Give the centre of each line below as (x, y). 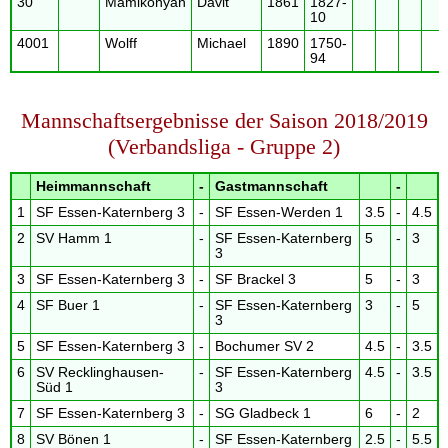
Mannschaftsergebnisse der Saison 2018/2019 (224, 120)
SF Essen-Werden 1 (278, 212)
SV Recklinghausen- (99, 372)
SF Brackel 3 (255, 279)
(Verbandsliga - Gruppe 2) (224, 146)
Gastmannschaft (271, 186)
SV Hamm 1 (73, 238)
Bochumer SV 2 (264, 346)
